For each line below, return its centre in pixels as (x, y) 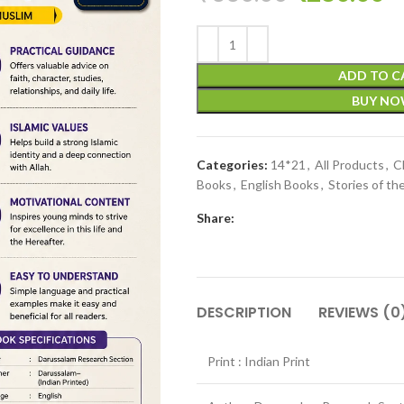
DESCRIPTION (244, 312)
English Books (280, 184)
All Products (349, 165)
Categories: (232, 165)
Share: (216, 218)
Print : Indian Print (259, 361)
